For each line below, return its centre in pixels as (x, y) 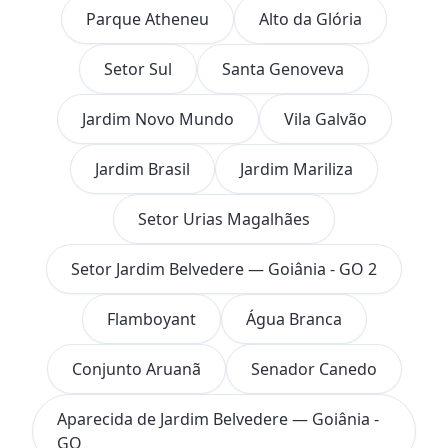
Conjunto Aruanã (136, 368)
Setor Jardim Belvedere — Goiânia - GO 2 (224, 268)
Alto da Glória (310, 18)
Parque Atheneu (147, 18)
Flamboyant (151, 318)
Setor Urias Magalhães (224, 218)
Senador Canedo (313, 368)
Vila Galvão (325, 118)
